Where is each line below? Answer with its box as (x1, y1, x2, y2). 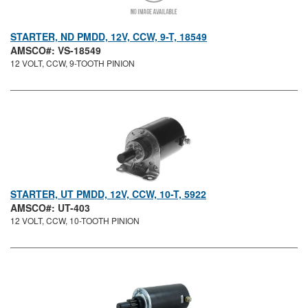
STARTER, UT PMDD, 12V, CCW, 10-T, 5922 (10, 187, 206, 201)
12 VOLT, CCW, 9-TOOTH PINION (10, 57, 135, 69)
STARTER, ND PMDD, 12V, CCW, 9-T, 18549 (10, 30, 207, 44)
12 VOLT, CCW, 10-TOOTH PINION (10, 214, 140, 227)
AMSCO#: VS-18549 (10, 43, 101, 58)
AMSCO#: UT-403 (10, 201, 90, 215)
